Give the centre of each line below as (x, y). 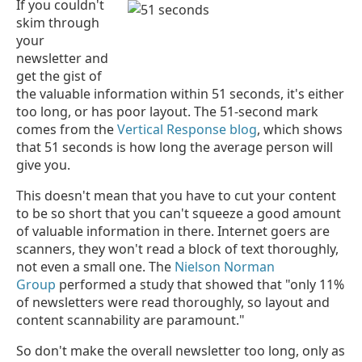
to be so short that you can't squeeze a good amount (179, 213)
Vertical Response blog (187, 129)
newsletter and (62, 58)
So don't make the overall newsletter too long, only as (181, 350)
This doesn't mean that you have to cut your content (176, 195)
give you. (43, 164)
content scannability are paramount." (130, 320)
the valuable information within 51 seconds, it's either (180, 93)
